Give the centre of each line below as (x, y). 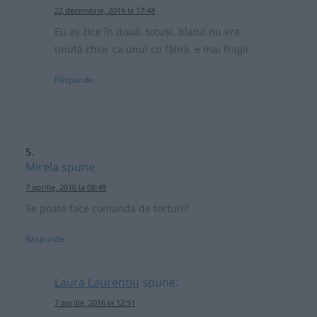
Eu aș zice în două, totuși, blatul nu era (147, 31)
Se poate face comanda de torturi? (107, 208)
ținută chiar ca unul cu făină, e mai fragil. (153, 49)
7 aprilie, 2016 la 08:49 (66, 187)
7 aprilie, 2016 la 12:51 (95, 302)
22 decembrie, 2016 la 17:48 (105, 10)
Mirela (42, 167)
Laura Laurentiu (97, 282)
